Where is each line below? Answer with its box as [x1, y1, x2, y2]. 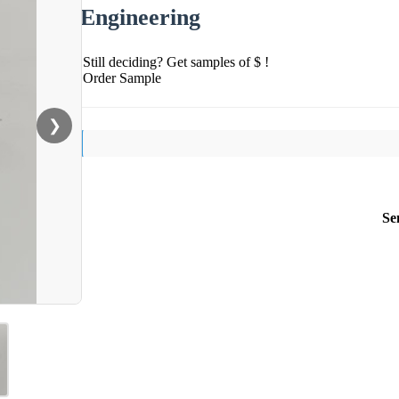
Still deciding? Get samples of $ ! [83, 53, 269, 69]
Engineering [80, 4, 200, 30]
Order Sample [83, 69, 161, 85]
